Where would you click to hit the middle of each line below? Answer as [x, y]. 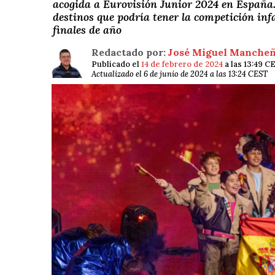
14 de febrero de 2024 [182, 64]
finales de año [87, 30]
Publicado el [116, 64]
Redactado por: [129, 52]
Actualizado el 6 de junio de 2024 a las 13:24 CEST [180, 74]
